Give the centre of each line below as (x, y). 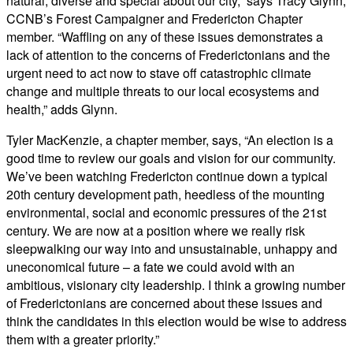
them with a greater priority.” (83, 339)
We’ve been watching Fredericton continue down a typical (167, 176)
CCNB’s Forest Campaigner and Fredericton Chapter (154, 18)
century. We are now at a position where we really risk (156, 230)
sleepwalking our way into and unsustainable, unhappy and (172, 248)
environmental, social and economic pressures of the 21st (166, 212)
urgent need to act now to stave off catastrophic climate (159, 72)
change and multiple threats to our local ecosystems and (163, 91)
